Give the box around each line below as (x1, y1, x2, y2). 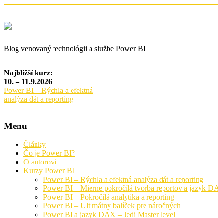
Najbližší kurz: (4, 68, 53, 77)
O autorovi (23, 158, 56, 166)
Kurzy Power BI (23, 166, 74, 175)
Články (23, 140, 46, 149)
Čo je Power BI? (23, 149, 75, 158)
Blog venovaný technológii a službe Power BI (4, 44, 145, 53)
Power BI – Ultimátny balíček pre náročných (43, 201, 181, 210)
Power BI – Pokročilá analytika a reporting (43, 193, 174, 201)
